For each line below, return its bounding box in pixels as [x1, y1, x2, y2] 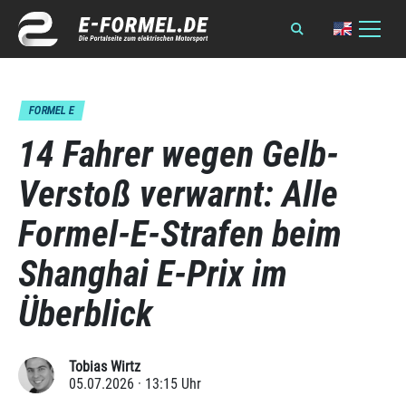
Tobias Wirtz [69, 358, 140, 375]
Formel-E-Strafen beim [18, 213, 342, 256]
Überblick [18, 293, 153, 335]
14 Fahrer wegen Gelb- [18, 133, 339, 176]
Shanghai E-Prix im [18, 253, 287, 295]
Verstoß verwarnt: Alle [18, 173, 338, 216]
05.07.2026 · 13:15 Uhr [69, 375, 201, 392]
